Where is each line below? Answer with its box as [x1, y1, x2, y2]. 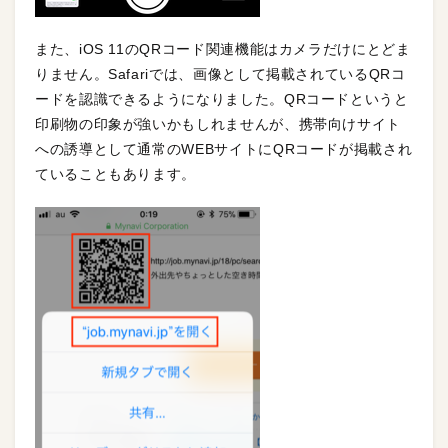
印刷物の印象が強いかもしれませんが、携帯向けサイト [35, 116, 401, 133]
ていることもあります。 [35, 166, 197, 183]
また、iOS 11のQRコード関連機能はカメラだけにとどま [35, 41, 411, 58]
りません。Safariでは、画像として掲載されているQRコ [35, 66, 406, 83]
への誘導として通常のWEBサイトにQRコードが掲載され [35, 141, 413, 158]
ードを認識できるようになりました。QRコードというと [35, 91, 409, 108]
